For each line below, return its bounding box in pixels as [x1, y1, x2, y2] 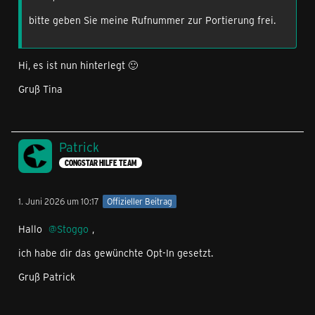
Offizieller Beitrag [107, 195, 172, 207]
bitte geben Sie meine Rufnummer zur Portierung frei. [29, 13, 276, 27]
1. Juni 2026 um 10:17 [18, 195, 99, 207]
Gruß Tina [18, 82, 63, 96]
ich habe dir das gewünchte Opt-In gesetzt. [18, 246, 213, 260]
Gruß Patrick [18, 270, 75, 284]
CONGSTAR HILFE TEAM [65, 157, 136, 168]
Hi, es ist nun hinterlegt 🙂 [18, 58, 138, 72]
